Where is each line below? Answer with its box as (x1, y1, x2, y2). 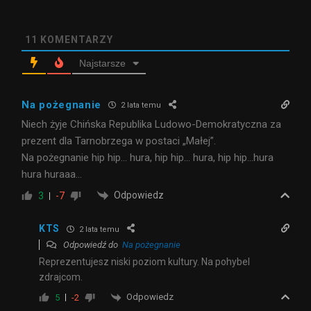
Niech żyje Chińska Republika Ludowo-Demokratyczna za (22, 117, 281, 131)
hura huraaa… (22, 167, 82, 180)
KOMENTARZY (37, 33, 113, 45)
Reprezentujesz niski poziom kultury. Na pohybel (39, 256, 250, 268)
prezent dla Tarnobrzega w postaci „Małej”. (22, 134, 216, 147)
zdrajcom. (39, 271, 83, 283)
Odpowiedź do (61, 239, 122, 251)
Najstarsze (79, 57, 126, 69)
